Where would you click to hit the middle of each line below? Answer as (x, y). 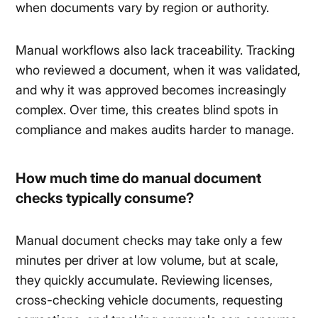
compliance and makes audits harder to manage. (155, 130)
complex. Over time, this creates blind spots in (147, 110)
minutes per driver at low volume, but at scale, (147, 261)
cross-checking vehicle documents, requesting (149, 300)
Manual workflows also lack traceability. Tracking (155, 50)
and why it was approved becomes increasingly (151, 90)
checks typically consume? (105, 198)
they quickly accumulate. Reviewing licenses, (144, 280)
